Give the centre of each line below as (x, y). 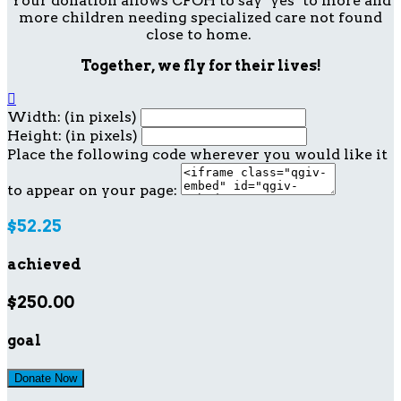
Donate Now (46, 378)
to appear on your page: (92, 190)
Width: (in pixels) (72, 116)
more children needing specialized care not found (200, 17)
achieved (44, 264)
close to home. (200, 34)
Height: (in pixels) (73, 135)
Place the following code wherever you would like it (197, 154)
